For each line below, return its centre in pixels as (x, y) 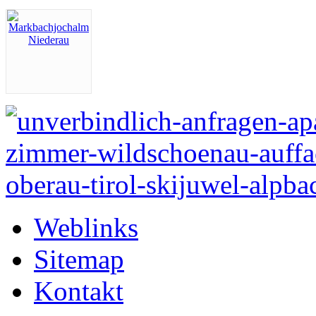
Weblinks (86, 227)
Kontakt (79, 291)
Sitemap (79, 259)
